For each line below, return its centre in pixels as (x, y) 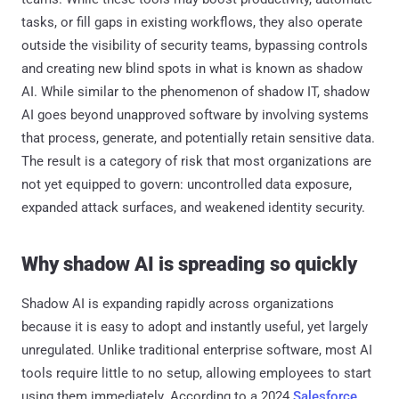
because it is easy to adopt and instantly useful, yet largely (195, 326)
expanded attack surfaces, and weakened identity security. (193, 207)
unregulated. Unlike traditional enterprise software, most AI (197, 350)
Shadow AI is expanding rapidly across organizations (178, 303)
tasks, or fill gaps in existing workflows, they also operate (192, 22)
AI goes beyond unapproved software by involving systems (195, 114)
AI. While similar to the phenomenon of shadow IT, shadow (195, 91)
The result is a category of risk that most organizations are (196, 161)
